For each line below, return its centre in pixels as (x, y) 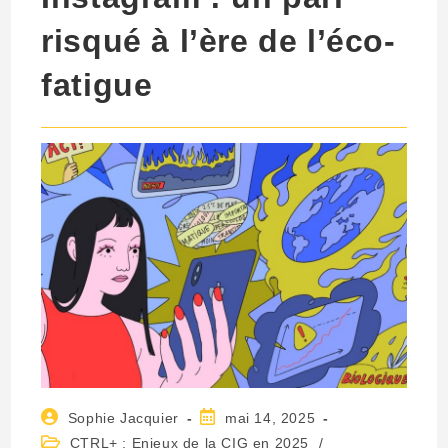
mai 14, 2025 (270, 417)
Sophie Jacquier (123, 417)
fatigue (97, 85)
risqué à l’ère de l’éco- (218, 41)
